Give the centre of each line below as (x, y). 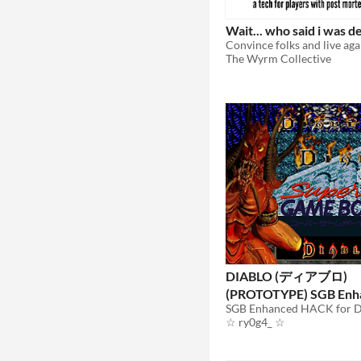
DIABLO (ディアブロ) (286, 276)
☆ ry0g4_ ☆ (255, 322)
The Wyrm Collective (278, 58)
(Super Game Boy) (278, 309)
